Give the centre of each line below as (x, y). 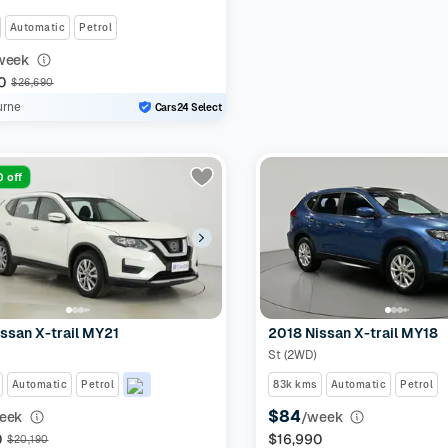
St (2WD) (292, 355)
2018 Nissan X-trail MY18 (353, 333)
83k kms (295, 384)
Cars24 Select (188, 107)
